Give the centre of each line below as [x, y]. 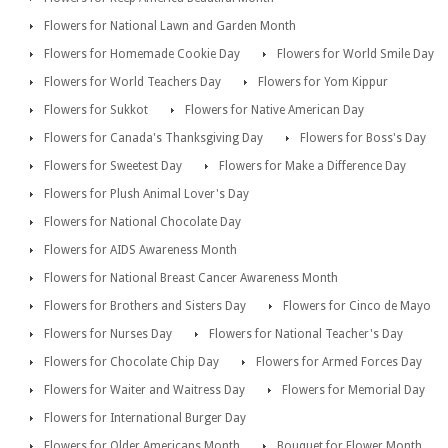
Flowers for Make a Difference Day [312, 166]
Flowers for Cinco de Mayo [357, 306]
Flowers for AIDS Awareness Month [140, 250]
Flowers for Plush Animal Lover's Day [146, 194]
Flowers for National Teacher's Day [306, 334]
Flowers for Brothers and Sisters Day [145, 306]
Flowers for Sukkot [96, 110]
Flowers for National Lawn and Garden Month [170, 26]
